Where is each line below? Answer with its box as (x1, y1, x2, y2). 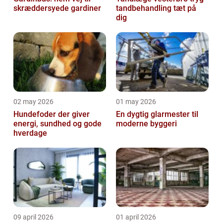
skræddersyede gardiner (13, 3, 101, 13)
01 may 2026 (116, 98, 156, 106)
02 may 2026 (13, 98, 54, 106)
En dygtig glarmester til (116, 110, 198, 119)
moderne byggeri (116, 119, 177, 129)
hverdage (13, 128, 47, 138)
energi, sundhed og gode (13, 119, 102, 129)
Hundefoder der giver (13, 110, 90, 119)
